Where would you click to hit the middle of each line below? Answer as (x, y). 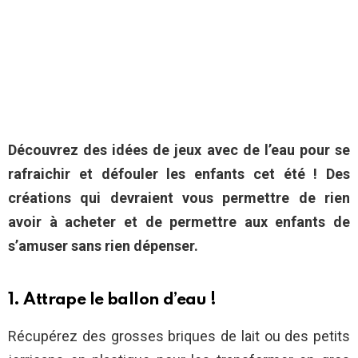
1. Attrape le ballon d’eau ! (112, 300)
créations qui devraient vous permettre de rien (179, 198)
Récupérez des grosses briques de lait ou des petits (179, 336)
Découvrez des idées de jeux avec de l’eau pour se (179, 150)
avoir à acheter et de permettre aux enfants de (179, 222)
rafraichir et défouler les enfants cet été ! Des (179, 174)
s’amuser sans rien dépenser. (103, 246)
